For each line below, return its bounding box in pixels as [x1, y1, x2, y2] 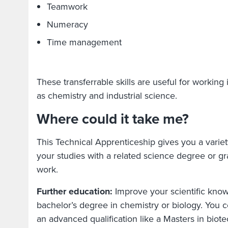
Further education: [37, 185, 112, 198]
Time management [47, 36, 124, 49]
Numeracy [47, 18, 91, 31]
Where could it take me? [37, 108, 189, 129]
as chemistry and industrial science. [37, 89, 182, 102]
